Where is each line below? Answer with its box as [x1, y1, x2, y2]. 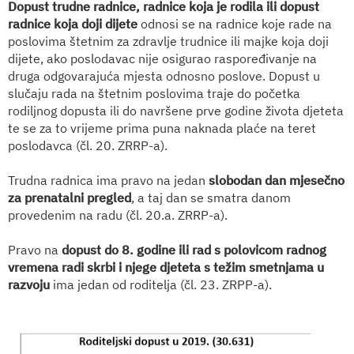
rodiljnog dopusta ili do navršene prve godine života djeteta [8, 102, 344, 119]
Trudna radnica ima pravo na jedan [8, 171, 209, 188]
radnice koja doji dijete [8, 15, 137, 32]
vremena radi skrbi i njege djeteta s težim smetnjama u [8, 258, 324, 275]
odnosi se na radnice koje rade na [137, 15, 332, 32]
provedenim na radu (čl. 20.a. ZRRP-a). [8, 206, 228, 223]
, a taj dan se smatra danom [131, 189, 291, 205]
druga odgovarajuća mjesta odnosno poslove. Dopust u [8, 67, 320, 84]
